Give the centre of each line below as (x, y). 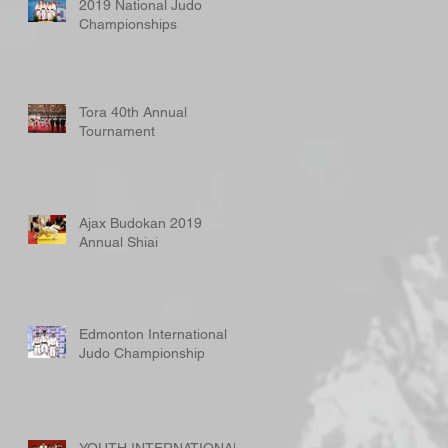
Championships (128, 24)
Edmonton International (153, 334)
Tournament (117, 131)
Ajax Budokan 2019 (140, 223)
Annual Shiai (118, 242)
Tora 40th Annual (133, 112)
